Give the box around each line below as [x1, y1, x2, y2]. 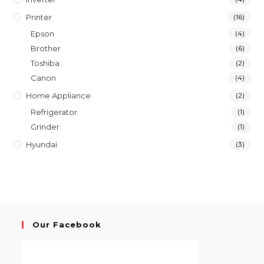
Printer [26, 12, 52, 22]
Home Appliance [26, 91, 91, 100]
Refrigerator [31, 107, 78, 117]
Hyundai [26, 140, 58, 149]
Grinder [31, 122, 60, 131]
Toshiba [31, 58, 60, 68]
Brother [31, 44, 61, 53]
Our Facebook [32, 220, 102, 229]
